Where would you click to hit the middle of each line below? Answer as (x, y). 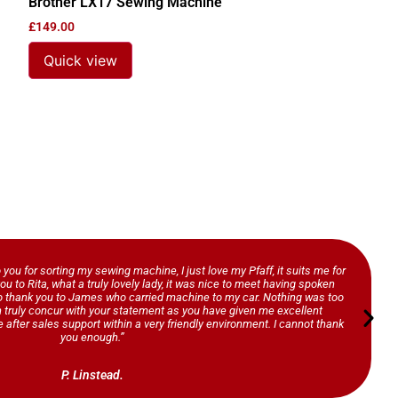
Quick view (81, 60)
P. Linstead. (92, 374)
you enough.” (92, 337)
